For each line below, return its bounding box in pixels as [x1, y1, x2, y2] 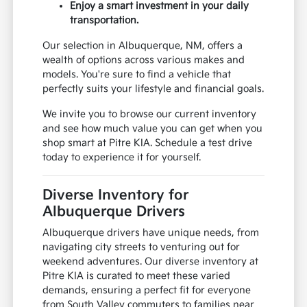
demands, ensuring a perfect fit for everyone [42, 284, 251, 297]
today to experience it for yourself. [42, 151, 201, 164]
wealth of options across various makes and [42, 54, 245, 66]
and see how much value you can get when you [42, 123, 263, 135]
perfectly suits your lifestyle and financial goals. [42, 83, 265, 95]
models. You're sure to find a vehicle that [42, 69, 232, 81]
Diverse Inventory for [42, 187, 189, 204]
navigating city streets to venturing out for [42, 241, 241, 254]
